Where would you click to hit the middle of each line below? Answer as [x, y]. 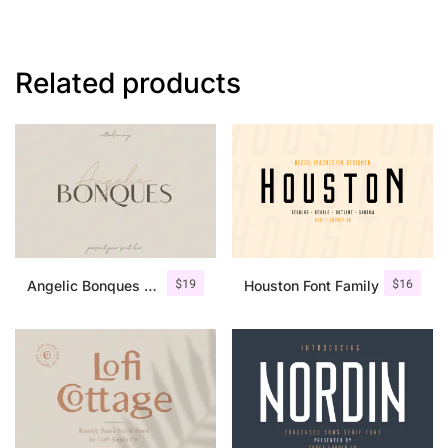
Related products [128, 82]
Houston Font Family [311, 285]
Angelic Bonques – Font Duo [150, 285]
